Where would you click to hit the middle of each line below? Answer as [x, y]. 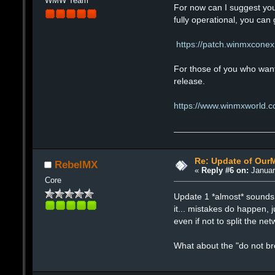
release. [190, 81]
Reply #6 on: [225, 171]
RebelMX [76, 164]
